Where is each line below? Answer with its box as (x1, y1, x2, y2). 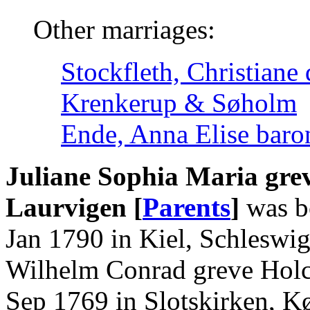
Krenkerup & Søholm (61, 87, 297, 118)
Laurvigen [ (6, 192, 143, 222)
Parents (143, 192, 230, 222)
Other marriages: (33, 14, 215, 44)
